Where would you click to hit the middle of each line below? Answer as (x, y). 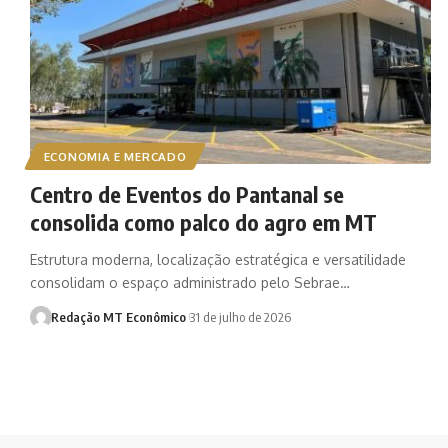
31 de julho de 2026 (240, 317)
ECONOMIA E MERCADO (115, 157)
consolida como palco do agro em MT (203, 222)
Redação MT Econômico (118, 317)
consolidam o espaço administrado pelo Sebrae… (190, 283)
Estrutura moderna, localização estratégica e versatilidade (218, 260)
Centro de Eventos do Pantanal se (187, 194)
